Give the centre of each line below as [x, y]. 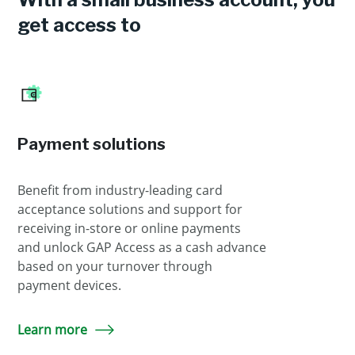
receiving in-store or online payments [129, 228]
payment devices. [69, 285]
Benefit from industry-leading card [120, 190]
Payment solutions [92, 144]
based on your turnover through [115, 266]
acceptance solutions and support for [130, 209]
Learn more [52, 330]
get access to [79, 25]
